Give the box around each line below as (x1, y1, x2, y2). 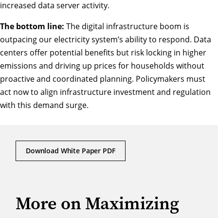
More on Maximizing (16, 191, 179, 216)
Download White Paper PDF (26, 146, 115, 156)
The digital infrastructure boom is (64, 21, 189, 32)
